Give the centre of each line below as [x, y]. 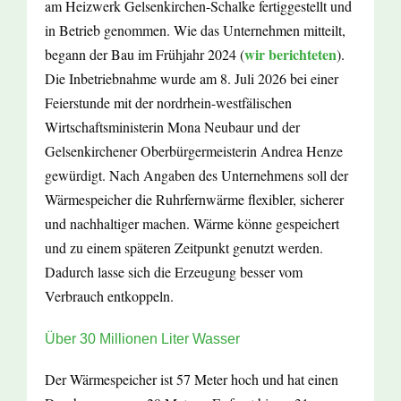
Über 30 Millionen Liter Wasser [142, 338]
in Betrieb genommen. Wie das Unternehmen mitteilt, [195, 30]
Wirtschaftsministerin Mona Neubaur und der [172, 126]
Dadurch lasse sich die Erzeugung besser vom [174, 271]
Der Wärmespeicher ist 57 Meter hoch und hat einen [192, 379]
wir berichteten [290, 54]
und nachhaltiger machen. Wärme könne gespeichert [192, 223]
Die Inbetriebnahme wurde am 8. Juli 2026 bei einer [192, 78]
